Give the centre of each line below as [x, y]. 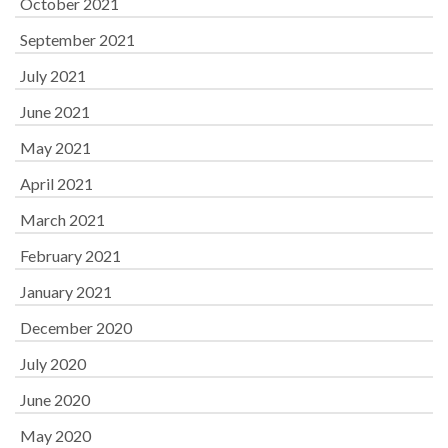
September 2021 [77, 40]
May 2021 [55, 148]
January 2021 [66, 292]
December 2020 [76, 328]
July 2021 [53, 76]
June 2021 [55, 112]
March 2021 [62, 220]
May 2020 [55, 436]
